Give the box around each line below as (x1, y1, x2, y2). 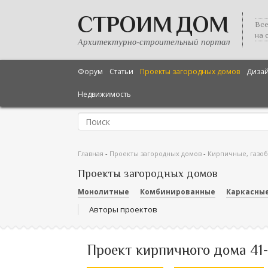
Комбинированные (140, 187, 215, 197)
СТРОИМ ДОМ (78, 11, 229, 36)
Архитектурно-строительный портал (78, 37, 230, 47)
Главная (78, 149, 103, 158)
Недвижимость (78, 89, 131, 99)
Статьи (109, 66, 133, 77)
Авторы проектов (89, 204, 157, 215)
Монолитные (78, 187, 129, 197)
